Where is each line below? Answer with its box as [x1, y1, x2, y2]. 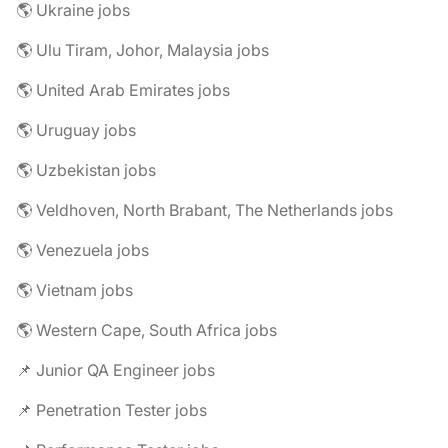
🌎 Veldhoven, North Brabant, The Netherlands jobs [16, 200, 393, 220]
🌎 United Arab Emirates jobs [16, 80, 230, 100]
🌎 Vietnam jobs [16, 280, 133, 300]
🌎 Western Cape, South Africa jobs [16, 320, 277, 340]
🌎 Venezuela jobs [16, 240, 149, 260]
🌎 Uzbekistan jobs [16, 160, 156, 180]
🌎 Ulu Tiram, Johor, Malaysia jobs [16, 40, 269, 60]
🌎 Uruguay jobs [16, 120, 136, 140]
